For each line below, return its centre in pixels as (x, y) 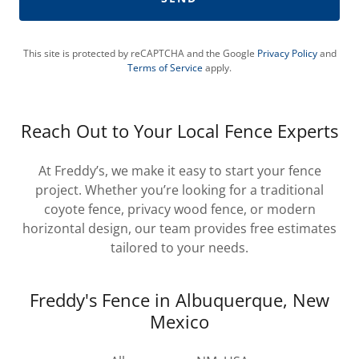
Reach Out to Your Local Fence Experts (179, 130)
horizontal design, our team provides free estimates (179, 228)
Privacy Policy (287, 53)
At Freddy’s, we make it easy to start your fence (179, 170)
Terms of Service (165, 67)
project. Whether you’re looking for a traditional (179, 190)
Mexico (179, 321)
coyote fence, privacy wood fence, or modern (179, 209)
